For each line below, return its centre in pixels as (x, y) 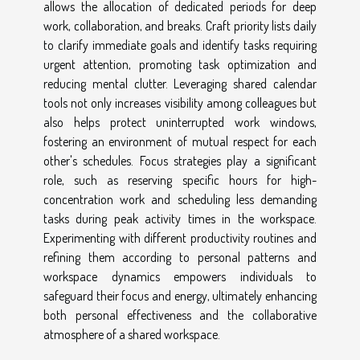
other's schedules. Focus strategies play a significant (180, 160)
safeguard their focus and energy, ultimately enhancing (180, 295)
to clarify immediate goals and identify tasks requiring (180, 45)
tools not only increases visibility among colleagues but (180, 102)
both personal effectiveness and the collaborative (180, 315)
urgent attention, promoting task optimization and (180, 64)
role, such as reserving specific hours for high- (180, 180)
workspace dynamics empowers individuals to (180, 276)
